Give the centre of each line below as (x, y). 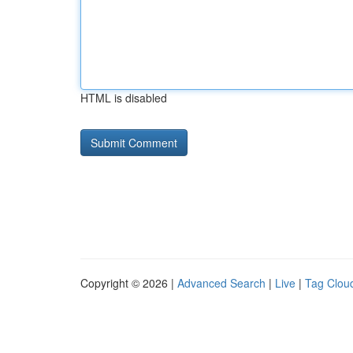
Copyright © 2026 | (129, 283)
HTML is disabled (124, 98)
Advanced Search (221, 283)
